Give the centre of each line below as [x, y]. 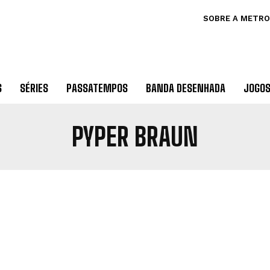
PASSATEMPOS [97, 88]
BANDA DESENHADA [185, 88]
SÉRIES [34, 88]
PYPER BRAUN [135, 137]
